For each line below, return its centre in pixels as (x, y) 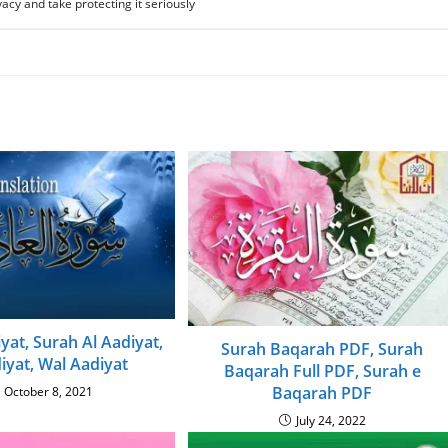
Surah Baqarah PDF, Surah (322, 348)
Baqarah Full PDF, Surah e (322, 370)
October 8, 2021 (49, 392)
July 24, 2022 (330, 420)
